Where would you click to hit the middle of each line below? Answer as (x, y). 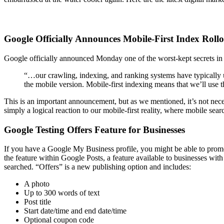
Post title (37, 202)
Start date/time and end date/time (75, 211)
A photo (37, 184)
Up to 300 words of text (62, 193)
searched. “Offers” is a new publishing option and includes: (97, 167)
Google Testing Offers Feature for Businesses (94, 129)
